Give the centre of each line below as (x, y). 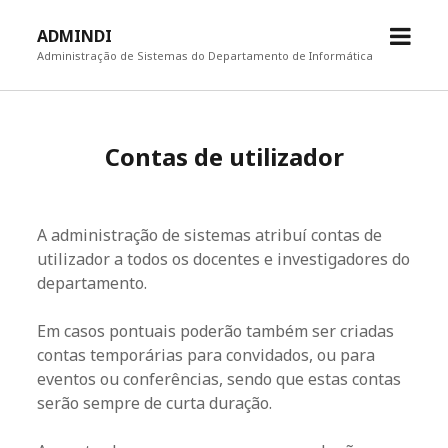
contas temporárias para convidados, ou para (206, 355)
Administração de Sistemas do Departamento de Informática (205, 55)
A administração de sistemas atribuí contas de (210, 235)
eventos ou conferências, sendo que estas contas (219, 379)
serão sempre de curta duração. (155, 403)
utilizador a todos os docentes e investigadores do (224, 259)
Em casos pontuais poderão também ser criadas (216, 331)
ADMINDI (75, 36)
